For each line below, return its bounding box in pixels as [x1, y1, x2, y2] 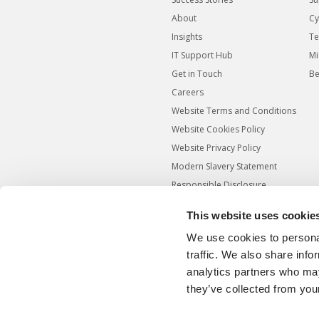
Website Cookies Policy [172, 123, 266, 136]
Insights [172, 31, 203, 43]
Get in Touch [172, 68, 223, 80]
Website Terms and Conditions [172, 105, 297, 117]
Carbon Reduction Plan [172, 213, 265, 226]
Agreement [172, 194, 217, 207]
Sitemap [172, 231, 205, 244]
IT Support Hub [172, 49, 234, 62]
